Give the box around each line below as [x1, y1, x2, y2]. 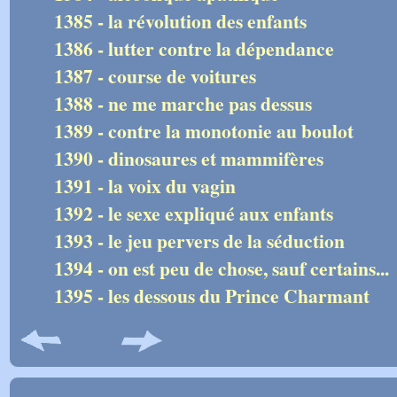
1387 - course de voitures [54, 62, 256, 90]
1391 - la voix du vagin [54, 172, 236, 199]
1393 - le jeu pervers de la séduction [54, 227, 345, 254]
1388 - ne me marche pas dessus [54, 90, 312, 117]
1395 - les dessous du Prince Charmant [54, 282, 370, 309]
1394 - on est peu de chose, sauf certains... [54, 254, 389, 282]
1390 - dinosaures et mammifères [54, 144, 323, 172]
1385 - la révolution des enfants [54, 7, 307, 35]
